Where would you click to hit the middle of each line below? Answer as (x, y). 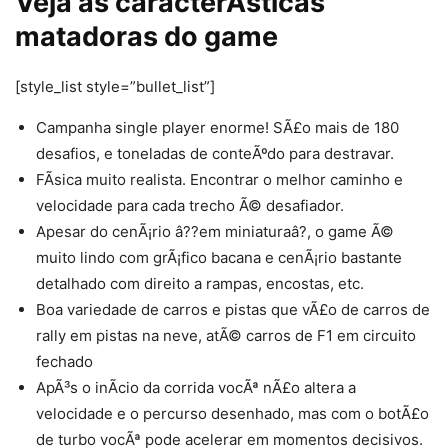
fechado (64, 361)
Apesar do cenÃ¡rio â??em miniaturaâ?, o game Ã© (215, 231)
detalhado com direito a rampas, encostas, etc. (200, 283)
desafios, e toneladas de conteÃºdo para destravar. (215, 153)
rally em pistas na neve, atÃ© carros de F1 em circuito (226, 335)
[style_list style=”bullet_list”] (115, 86)
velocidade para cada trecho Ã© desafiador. (190, 205)
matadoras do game (146, 36)
